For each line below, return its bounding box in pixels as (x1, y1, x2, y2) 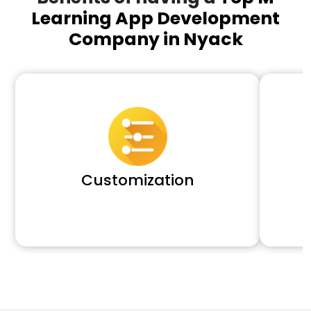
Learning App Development (31, 6, 280, 31)
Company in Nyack (68, 26, 243, 51)
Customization (81, 169, 194, 191)
